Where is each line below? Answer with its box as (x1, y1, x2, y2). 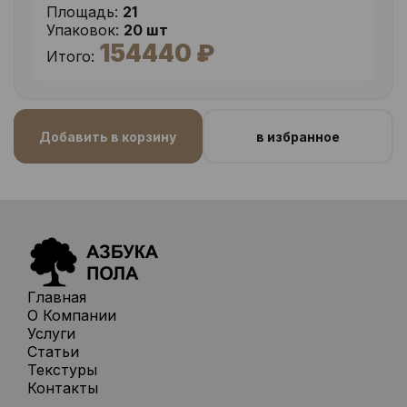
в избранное (255, 128, 340, 144)
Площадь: (46, 3, 118, 21)
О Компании (27, 306, 116, 324)
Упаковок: (46, 21, 119, 39)
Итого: (46, 47, 94, 65)
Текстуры (27, 361, 97, 379)
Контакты (27, 379, 98, 397)
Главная (27, 288, 86, 306)
